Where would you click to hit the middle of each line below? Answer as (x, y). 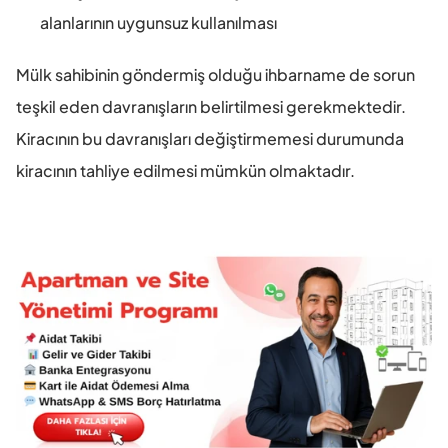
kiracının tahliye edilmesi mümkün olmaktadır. (185, 170)
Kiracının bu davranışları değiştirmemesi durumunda (210, 138)
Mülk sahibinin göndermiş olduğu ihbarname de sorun (215, 74)
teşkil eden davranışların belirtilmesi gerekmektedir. (211, 106)
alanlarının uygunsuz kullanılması (158, 22)
